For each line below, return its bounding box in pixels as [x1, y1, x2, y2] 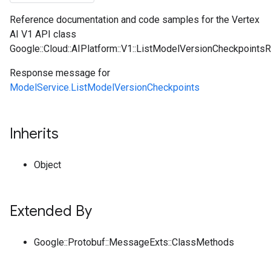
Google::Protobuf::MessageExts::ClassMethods [34, 237, 234, 248]
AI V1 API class [10, 28, 76, 40]
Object [34, 159, 61, 171]
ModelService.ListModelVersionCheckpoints [10, 82, 200, 93]
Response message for [10, 67, 110, 79]
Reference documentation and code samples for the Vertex [10, 14, 260, 25]
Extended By [10, 202, 92, 220]
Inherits [10, 125, 59, 143]
